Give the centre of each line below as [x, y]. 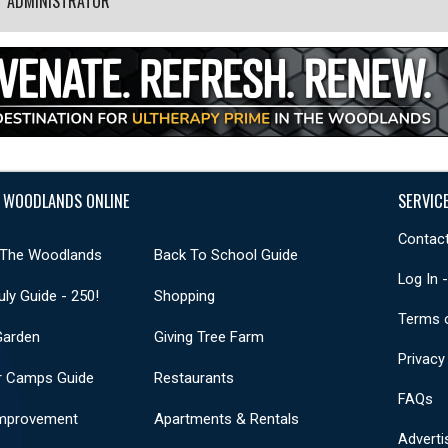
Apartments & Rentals [226, 418]
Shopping [184, 295]
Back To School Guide [225, 254]
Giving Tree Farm [208, 336]
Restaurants [193, 377]
